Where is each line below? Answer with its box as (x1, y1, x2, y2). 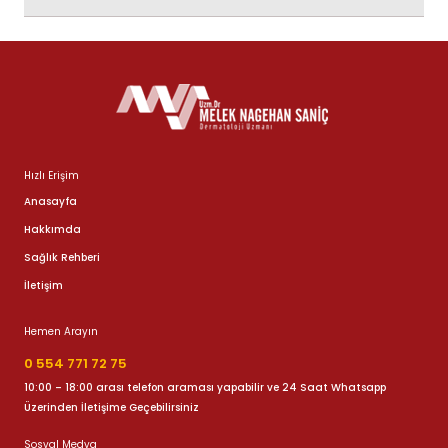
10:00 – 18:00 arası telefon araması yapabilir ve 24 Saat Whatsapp (24, 380, 386, 396)
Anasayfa (24, 194, 77, 210)
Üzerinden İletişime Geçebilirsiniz (24, 400, 199, 416)
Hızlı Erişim (24, 168, 79, 184)
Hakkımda (24, 222, 81, 238)
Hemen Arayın (24, 324, 98, 340)
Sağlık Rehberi (24, 249, 100, 265)
